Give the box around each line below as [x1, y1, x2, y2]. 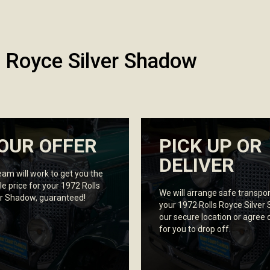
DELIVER [159, 154, 234, 177]
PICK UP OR [159, 134, 262, 158]
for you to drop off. [159, 224, 231, 234]
